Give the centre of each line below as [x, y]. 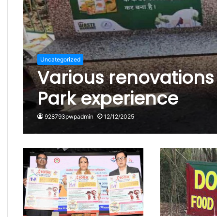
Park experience [108, 98]
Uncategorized [60, 59]
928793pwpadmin [69, 116]
